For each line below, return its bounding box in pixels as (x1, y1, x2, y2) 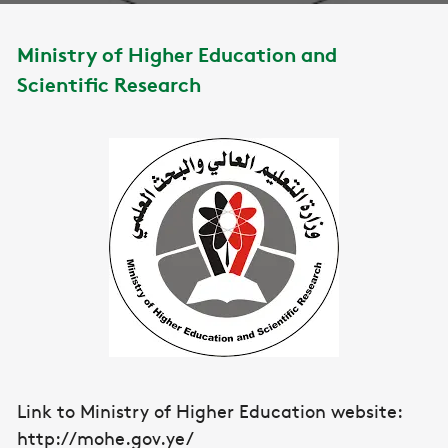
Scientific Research (17, 69, 201, 97)
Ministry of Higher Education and (17, 39, 337, 67)
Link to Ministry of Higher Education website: (17, 398, 402, 423)
